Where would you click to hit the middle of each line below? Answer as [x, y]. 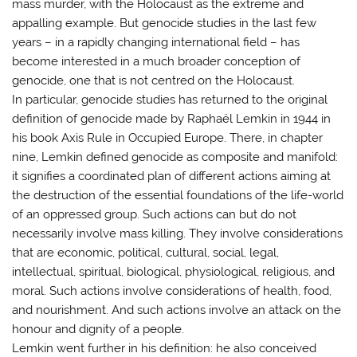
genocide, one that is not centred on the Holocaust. [154, 80]
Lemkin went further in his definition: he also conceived [165, 348]
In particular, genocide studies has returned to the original [170, 99]
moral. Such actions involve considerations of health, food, [172, 290]
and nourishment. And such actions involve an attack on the [177, 310]
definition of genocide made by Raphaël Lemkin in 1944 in [172, 118]
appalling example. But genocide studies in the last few [165, 23]
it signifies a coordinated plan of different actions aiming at [172, 176]
